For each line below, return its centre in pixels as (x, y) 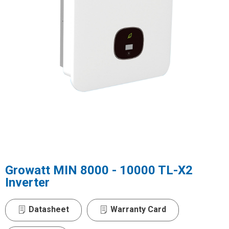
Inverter (27, 182)
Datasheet (49, 209)
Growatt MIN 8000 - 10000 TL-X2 (99, 170)
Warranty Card (138, 209)
